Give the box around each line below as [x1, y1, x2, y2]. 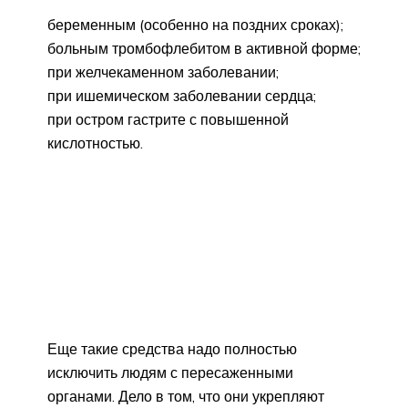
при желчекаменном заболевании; [47, 63, 279, 82]
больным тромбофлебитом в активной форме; [47, 39, 361, 58]
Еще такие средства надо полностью [47, 340, 297, 359]
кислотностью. [47, 134, 143, 153]
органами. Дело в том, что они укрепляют [47, 387, 324, 406]
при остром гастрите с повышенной [47, 110, 289, 129]
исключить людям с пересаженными [47, 363, 293, 382]
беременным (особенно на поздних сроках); [47, 15, 343, 35]
